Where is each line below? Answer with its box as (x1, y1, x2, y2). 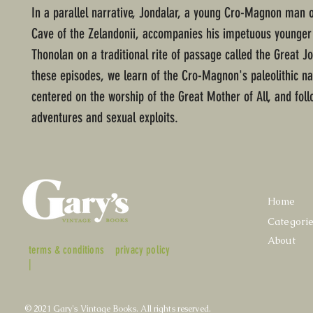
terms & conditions (29, 243, 104, 257)
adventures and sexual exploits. (31, 109, 182, 126)
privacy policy (115, 243, 170, 257)
